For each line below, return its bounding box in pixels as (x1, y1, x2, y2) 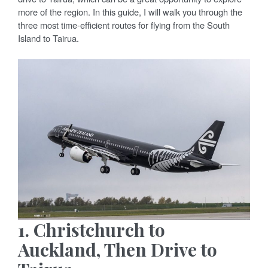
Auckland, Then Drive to (18, 237, 217, 261)
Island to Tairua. (18, 31, 79, 44)
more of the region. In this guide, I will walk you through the (18, 5, 242, 18)
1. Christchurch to (18, 217, 165, 242)
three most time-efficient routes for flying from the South (18, 18, 230, 31)
